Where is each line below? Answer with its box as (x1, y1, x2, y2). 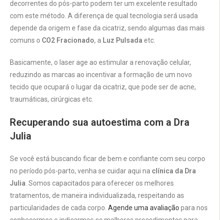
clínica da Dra (152, 167, 196, 175)
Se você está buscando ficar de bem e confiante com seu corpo (10, 155, 205, 163)
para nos (179, 204, 208, 212)
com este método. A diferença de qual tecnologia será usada (10, 12, 198, 20)
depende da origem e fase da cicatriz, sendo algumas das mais (10, 24, 205, 32)
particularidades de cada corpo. (10, 204, 108, 212)
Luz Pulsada (103, 36, 142, 45)
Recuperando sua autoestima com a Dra (10, 116, 190, 129)
